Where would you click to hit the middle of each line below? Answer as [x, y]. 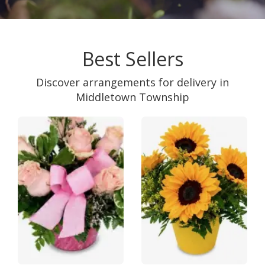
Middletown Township [132, 97]
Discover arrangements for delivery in [132, 83]
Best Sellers [132, 59]
